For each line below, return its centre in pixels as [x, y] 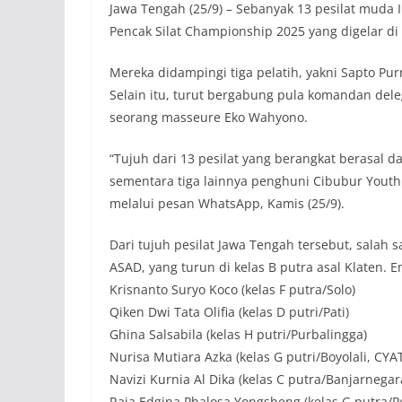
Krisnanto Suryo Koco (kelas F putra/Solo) [232, 290]
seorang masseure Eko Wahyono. [209, 118]
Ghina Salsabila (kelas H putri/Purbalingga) [238, 335]
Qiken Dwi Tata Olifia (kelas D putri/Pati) [229, 312]
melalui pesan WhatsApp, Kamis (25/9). [227, 204]
